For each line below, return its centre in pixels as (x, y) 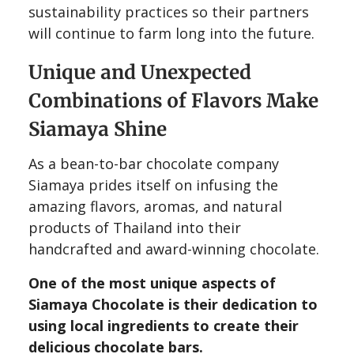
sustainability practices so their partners (169, 11)
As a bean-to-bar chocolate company (154, 163)
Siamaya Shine (98, 129)
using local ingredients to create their (164, 325)
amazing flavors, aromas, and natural (155, 206)
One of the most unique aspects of (152, 282)
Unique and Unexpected (140, 72)
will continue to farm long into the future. (171, 33)
